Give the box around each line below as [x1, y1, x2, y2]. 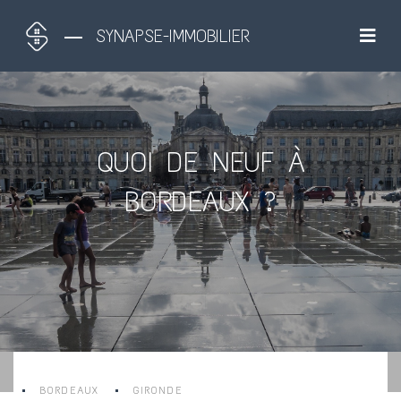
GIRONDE [133, 384, 183, 397]
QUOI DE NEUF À [96, 145, 305, 180]
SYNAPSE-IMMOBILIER [96, 25, 250, 47]
